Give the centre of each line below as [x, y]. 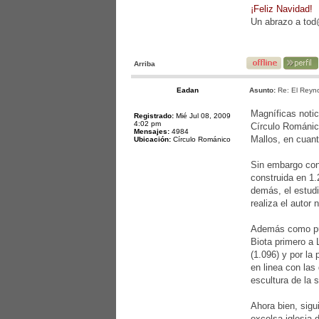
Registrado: [154, 116]
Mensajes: [152, 131]
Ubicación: [152, 139]
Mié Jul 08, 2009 [202, 116]
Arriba [145, 64]
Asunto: [262, 90]
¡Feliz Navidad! [282, 9]
